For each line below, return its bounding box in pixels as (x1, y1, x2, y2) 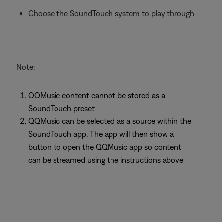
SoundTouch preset (28, 104, 95, 112)
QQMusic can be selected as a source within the (28, 116, 191, 125)
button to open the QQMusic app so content (28, 142, 181, 151)
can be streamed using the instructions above (28, 155, 183, 164)
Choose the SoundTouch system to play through (28, 9, 194, 18)
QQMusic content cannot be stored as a (28, 91, 165, 100)
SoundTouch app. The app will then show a (28, 129, 174, 138)
